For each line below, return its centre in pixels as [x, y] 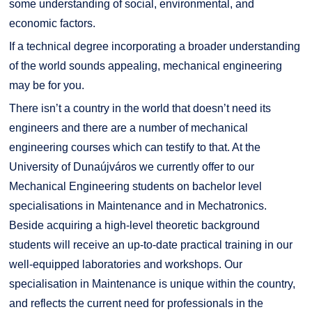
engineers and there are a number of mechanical [128, 128]
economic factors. [52, 24]
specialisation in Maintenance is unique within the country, [152, 284]
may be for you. [46, 86]
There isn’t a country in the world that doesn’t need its [140, 109]
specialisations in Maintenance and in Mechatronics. [138, 206]
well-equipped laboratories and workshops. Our [125, 265]
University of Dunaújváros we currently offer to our [131, 167]
